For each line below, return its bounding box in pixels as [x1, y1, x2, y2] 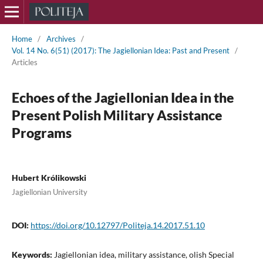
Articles [11, 57, 38, 67]
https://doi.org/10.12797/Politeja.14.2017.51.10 [30, 220, 205, 230]
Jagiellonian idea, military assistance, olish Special [53, 249, 234, 259]
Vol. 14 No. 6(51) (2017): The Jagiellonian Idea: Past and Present [11, 45, 230, 55]
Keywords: [11, 249, 54, 259]
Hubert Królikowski [11, 172, 86, 183]
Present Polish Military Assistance [11, 106, 222, 123]
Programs [11, 124, 72, 141]
